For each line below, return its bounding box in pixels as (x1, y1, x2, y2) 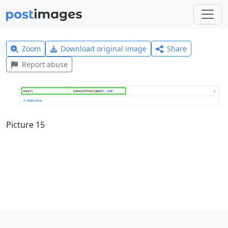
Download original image (61, 44, 147, 53)
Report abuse (21, 60, 68, 69)
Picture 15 (6, 119, 45, 131)
